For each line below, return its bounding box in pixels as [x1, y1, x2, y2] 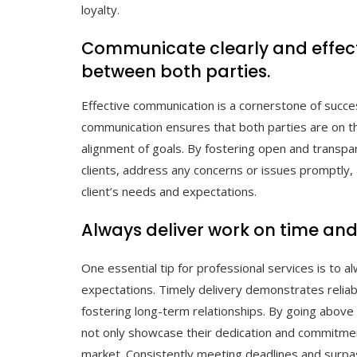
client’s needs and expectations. [81, 183, 257, 200]
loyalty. [81, 2, 120, 18]
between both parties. [81, 60, 270, 84]
